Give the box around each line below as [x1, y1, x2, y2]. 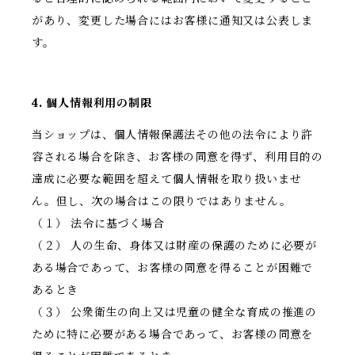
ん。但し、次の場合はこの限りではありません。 [32, 194, 292, 209]
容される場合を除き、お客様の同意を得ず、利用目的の [32, 150, 323, 165]
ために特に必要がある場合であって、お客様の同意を [32, 327, 314, 342]
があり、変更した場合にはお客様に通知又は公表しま [32, 13, 314, 29]
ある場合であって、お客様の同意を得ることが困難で [32, 261, 314, 276]
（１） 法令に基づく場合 [32, 216, 165, 231]
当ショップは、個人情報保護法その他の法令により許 [32, 128, 314, 143]
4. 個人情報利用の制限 [32, 96, 152, 111]
